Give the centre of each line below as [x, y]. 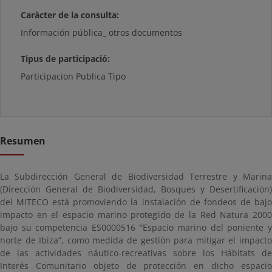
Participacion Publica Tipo [73, 76]
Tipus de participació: [66, 59]
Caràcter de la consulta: [70, 15]
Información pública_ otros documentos [102, 32]
